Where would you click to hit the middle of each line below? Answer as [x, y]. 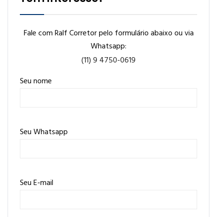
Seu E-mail [37, 183]
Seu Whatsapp [44, 132]
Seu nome [36, 81]
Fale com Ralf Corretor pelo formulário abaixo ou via [108, 33]
